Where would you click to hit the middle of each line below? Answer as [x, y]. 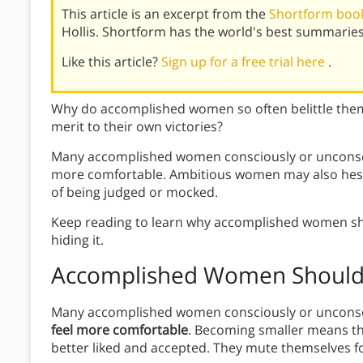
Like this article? [111, 61]
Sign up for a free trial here [245, 61]
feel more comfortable [120, 329]
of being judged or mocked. [135, 192]
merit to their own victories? [137, 126]
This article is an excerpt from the [165, 13]
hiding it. [77, 239]
